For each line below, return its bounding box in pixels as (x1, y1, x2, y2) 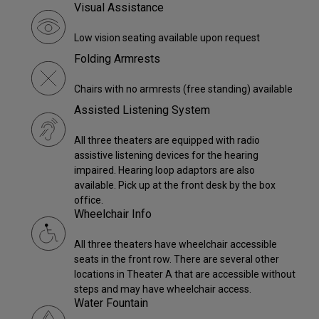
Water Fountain (74, 296, 148, 310)
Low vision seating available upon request (74, 32, 260, 44)
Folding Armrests (74, 52, 160, 66)
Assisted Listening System (74, 103, 210, 117)
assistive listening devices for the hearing (74, 150, 258, 162)
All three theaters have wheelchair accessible (74, 239, 277, 251)
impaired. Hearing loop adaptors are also (74, 164, 255, 177)
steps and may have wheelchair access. (74, 283, 251, 296)
